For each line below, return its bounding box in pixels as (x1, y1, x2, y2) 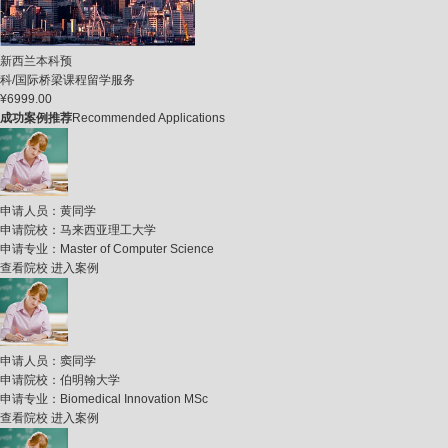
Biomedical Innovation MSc (60, 392, 208, 406)
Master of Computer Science (60, 242, 214, 256)
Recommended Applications (72, 111, 225, 125)
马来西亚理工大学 (60, 223, 156, 237)
